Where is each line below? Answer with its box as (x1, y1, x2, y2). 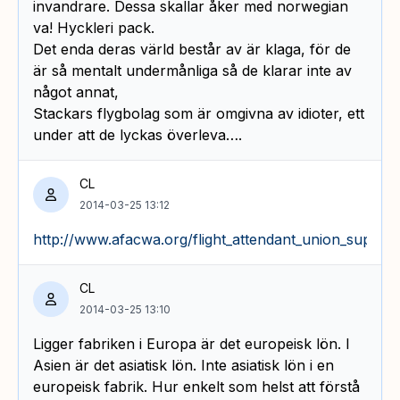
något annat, (33, 82, 119, 101)
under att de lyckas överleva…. (33, 125, 242, 144)
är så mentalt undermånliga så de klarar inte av (33, 61, 352, 79)
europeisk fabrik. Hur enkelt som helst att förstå (33, 377, 360, 396)
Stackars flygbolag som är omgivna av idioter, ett (33, 104, 364, 122)
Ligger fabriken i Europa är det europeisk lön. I (33, 334, 350, 353)
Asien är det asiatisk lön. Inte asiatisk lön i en (33, 355, 334, 374)
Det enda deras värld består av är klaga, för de (33, 39, 351, 58)
